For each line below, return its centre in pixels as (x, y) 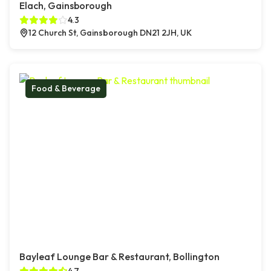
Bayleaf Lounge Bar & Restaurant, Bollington (119, 257)
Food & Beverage (66, 89)
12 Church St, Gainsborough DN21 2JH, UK (110, 33)
